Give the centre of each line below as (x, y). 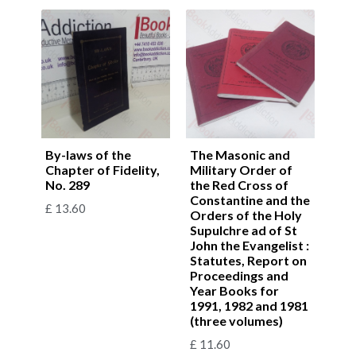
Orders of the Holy (246, 215)
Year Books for (234, 290)
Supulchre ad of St (244, 230)
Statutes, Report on (248, 260)
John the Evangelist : (250, 245)
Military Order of (241, 169)
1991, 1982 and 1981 (249, 305)
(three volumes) (236, 320)
